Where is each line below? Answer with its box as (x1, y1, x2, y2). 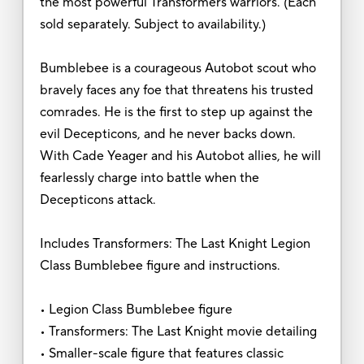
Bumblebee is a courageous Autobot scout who (39, 59, 316, 76)
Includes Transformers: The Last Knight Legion (39, 235, 310, 252)
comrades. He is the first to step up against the (39, 103, 313, 120)
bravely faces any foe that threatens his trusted (39, 81, 314, 98)
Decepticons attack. (39, 191, 156, 208)
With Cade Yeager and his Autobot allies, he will (39, 147, 321, 164)
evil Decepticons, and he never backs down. (39, 125, 296, 142)
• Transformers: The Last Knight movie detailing (39, 323, 317, 340)
